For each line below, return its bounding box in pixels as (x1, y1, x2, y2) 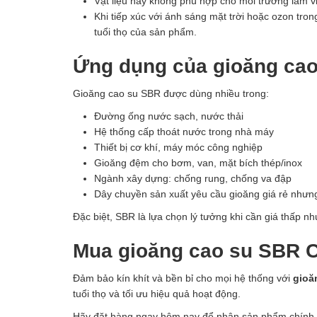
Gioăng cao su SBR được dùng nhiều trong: (73, 87, 269, 99)
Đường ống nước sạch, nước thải (94, 110, 243, 122)
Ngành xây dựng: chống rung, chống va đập (94, 172, 292, 184)
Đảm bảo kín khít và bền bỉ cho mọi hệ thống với (73, 272, 293, 284)
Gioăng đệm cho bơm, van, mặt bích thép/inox (94, 156, 302, 168)
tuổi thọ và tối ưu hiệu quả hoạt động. (73, 287, 241, 299)
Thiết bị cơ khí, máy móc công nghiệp (94, 141, 263, 153)
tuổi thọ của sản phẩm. (94, 25, 197, 38)
